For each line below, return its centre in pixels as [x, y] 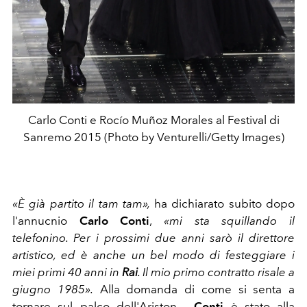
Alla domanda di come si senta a [197, 290]
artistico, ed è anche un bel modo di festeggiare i [153, 255]
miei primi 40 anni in [67, 272]
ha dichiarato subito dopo [224, 204]
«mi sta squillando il [224, 221]
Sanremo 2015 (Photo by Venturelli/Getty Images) [153, 137]
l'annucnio [40, 221]
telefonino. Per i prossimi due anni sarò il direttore [153, 238]
